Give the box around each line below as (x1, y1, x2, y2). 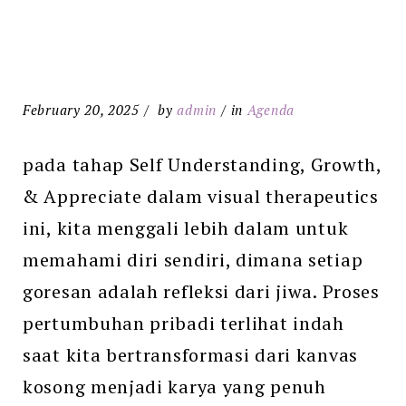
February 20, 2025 (23, 101, 140, 119)
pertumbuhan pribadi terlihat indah (23, 311, 344, 335)
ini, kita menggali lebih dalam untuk (23, 216, 349, 240)
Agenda (246, 101, 295, 119)
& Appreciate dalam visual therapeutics (23, 184, 379, 208)
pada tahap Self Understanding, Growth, (23, 152, 382, 177)
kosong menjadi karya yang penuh (23, 374, 326, 399)
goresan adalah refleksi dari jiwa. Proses (23, 279, 380, 304)
